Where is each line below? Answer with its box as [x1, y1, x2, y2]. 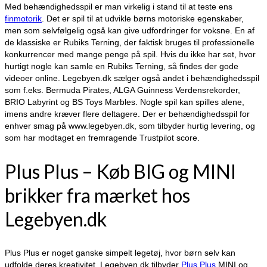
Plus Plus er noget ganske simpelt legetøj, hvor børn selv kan [5, 248, 235, 258]
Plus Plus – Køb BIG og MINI [5, 159, 236, 183]
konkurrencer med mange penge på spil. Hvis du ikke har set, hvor [5, 49, 256, 60]
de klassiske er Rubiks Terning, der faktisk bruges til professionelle [5, 38, 254, 48]
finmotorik [5, 14, 42, 24]
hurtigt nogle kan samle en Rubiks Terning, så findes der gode [5, 61, 238, 72]
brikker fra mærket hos [5, 183, 190, 207]
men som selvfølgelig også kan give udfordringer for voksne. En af [5, 26, 254, 36]
